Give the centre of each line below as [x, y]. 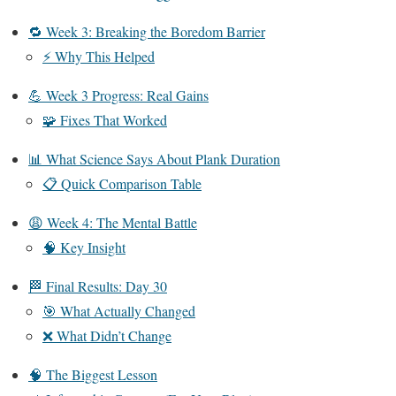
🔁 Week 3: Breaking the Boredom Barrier [147, 31]
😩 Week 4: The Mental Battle [113, 222]
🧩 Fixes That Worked [105, 119]
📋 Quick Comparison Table [122, 183]
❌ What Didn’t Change [107, 335]
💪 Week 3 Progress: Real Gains [118, 95]
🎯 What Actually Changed [119, 310]
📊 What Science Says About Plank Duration [154, 158]
